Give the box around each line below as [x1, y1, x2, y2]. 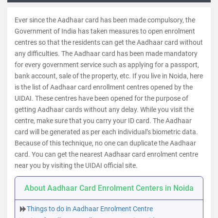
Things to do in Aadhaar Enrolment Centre [27, 205, 153, 213]
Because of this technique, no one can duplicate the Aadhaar [15, 139, 196, 147]
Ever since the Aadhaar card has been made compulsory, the [15, 16, 195, 24]
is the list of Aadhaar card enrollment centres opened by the [15, 83, 193, 91]
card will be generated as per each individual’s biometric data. [15, 128, 198, 136]
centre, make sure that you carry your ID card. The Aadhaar [15, 117, 192, 125]
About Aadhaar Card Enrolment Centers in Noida [24, 183, 194, 193]
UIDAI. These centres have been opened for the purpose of [15, 94, 188, 102]
